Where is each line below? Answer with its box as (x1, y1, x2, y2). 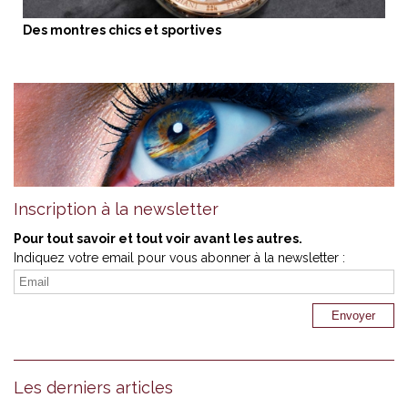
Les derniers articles (14, 378, 173, 398)
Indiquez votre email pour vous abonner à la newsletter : (14, 250, 345, 266)
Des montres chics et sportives (23, 23, 221, 38)
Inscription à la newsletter (14, 199, 219, 219)
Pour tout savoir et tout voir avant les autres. (14, 231, 302, 247)
